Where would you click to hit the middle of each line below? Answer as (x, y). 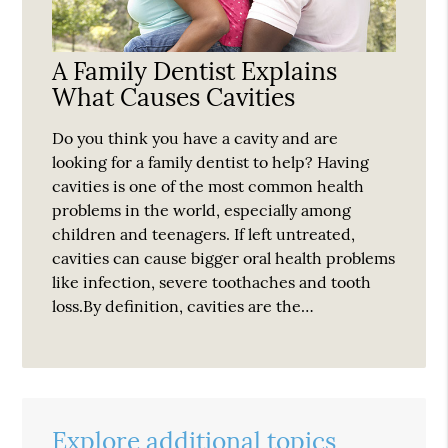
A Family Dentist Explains (195, 70)
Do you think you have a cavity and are (195, 137)
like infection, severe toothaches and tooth (212, 281)
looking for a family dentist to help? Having (211, 161)
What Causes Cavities (174, 96)
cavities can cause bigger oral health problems (224, 257)
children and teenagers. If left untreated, (204, 233)
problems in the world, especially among (202, 209)
